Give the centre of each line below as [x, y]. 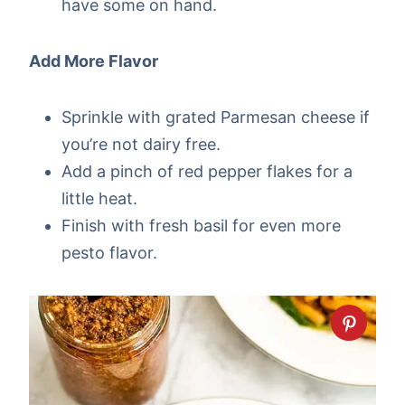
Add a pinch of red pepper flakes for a [207, 172]
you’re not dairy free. [141, 145]
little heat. [99, 199]
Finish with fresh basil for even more [201, 226]
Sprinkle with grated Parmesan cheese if [216, 118]
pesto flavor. [109, 253]
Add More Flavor [94, 61]
